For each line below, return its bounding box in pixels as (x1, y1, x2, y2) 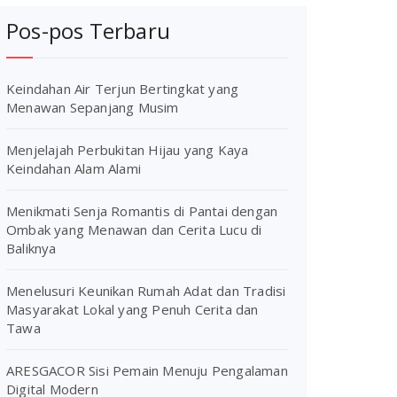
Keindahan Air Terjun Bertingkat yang (6, 80, 239, 97)
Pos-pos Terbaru (6, 16, 170, 45)
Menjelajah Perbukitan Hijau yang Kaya (6, 141, 249, 159)
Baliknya (6, 239, 57, 257)
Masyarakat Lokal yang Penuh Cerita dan (6, 300, 259, 318)
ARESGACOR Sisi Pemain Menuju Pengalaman (6, 362, 288, 379)
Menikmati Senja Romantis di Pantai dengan (6, 202, 278, 220)
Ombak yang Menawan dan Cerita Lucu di (6, 221, 262, 238)
